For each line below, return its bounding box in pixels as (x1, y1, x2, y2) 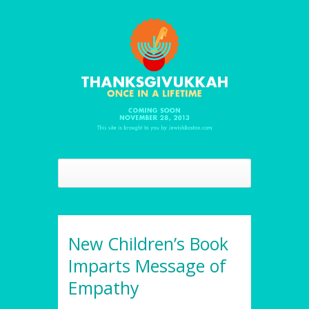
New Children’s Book (68, 232, 228, 256)
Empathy (68, 276, 139, 300)
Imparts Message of (68, 254, 226, 278)
